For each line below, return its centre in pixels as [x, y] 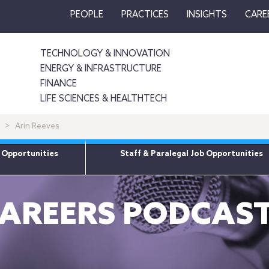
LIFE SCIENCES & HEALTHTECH [103, 99]
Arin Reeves [37, 126]
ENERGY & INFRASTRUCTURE [101, 69]
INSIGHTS [207, 15]
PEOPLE [86, 15]
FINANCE [58, 84]
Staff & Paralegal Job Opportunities [192, 154]
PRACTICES [145, 15]
